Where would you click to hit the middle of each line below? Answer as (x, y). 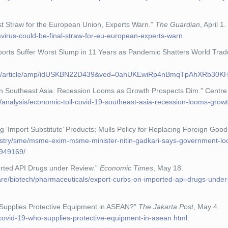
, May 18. (168, 168)
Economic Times (127, 168)
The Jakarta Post (166, 207)
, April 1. (213, 24)
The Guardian (178, 24)
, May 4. (207, 207)
